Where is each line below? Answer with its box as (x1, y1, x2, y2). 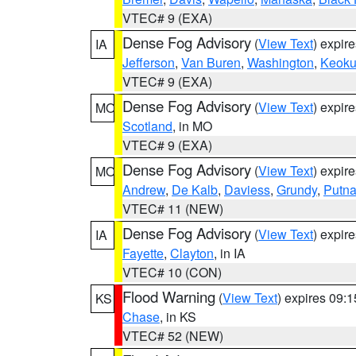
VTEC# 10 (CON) (122, 263, 222, 281)
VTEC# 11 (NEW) (122, 199, 223, 218)
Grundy (277, 180, 317, 199)
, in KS (160, 308, 196, 326)
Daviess (224, 180, 270, 199)
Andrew (122, 180, 165, 199)
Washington (247, 53, 314, 72)
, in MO (172, 117, 212, 135)
